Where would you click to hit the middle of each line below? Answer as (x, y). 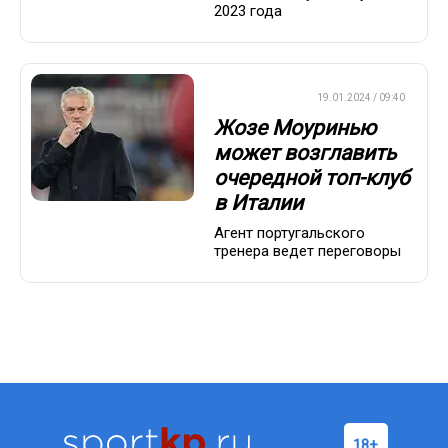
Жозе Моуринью (295, 128)
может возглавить (305, 153)
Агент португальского (289, 233)
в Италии (258, 203)
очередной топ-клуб (312, 178)
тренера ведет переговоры (307, 251)
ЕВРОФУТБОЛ (254, 97)
